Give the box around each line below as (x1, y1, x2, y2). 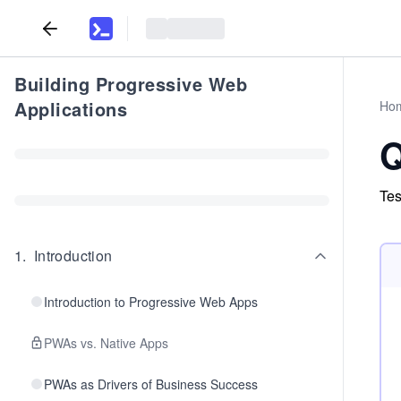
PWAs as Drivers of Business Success (44, 375, 258, 393)
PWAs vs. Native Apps (44, 334, 168, 352)
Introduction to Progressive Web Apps (44, 293, 258, 311)
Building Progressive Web (14, 71, 247, 97)
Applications (14, 96, 127, 122)
